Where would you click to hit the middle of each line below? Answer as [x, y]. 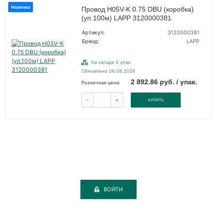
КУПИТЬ [156, 100]
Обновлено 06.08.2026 [108, 71]
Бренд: [90, 41]
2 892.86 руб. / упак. [164, 82]
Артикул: [93, 32]
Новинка [21, 7]
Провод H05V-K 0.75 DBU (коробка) [137, 9]
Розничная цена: [101, 82]
